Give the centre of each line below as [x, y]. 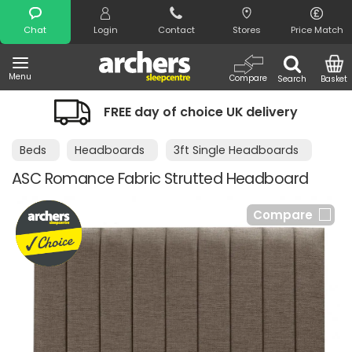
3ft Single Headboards [236, 150]
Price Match [317, 30]
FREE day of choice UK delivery [200, 112]
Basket [334, 79]
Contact [176, 30]
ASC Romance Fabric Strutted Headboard [160, 179]
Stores [246, 30]
